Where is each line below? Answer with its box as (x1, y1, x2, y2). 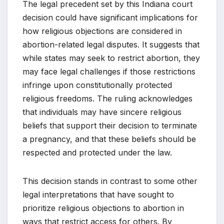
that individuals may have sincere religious (22, 106, 181, 117)
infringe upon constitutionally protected (22, 79, 172, 90)
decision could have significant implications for (22, 12, 198, 22)
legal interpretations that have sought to (22, 189, 174, 199)
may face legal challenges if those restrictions (22, 66, 195, 76)
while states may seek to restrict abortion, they (22, 52, 200, 63)
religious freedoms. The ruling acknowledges (22, 93, 192, 103)
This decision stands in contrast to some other (22, 175, 197, 186)
